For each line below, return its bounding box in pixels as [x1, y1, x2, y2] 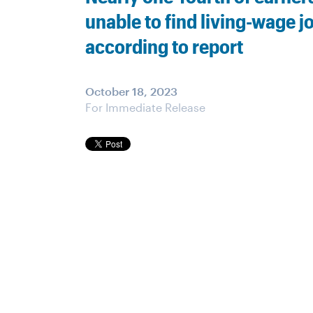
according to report [85, 35, 243, 57]
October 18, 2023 [85, 85, 177, 98]
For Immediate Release [85, 101, 205, 114]
